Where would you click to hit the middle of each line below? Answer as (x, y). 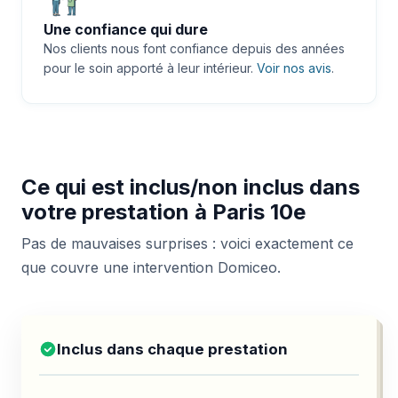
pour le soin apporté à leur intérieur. (150, 68)
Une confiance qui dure (126, 30)
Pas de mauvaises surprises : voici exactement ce (187, 244)
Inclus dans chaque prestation (172, 350)
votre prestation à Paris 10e (163, 212)
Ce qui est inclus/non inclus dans (191, 187)
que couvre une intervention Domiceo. (151, 268)
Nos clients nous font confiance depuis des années (194, 49)
